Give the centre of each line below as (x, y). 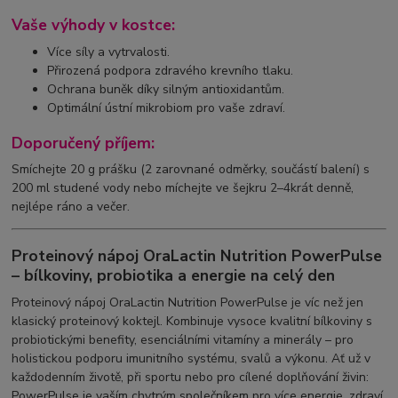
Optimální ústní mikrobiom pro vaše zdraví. (167, 108)
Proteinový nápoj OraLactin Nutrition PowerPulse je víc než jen (188, 302)
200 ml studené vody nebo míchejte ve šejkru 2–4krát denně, (183, 188)
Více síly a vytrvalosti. (109, 52)
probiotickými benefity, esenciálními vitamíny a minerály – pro (183, 339)
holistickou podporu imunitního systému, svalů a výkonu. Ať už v (191, 358)
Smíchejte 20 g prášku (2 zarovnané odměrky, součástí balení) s (191, 170)
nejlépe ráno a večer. (71, 207)
